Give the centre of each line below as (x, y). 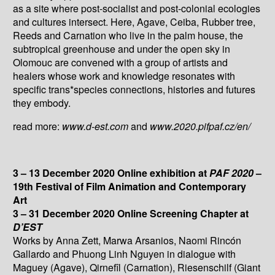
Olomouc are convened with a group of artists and (121, 62)
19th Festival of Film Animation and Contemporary (130, 186)
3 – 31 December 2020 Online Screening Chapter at (131, 213)
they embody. (42, 103)
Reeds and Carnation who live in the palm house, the (128, 35)
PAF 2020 (232, 172)
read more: (38, 126)
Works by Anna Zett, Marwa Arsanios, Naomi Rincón (127, 240)
